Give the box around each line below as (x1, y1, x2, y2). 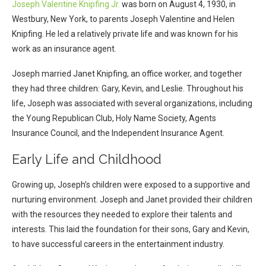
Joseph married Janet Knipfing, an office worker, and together (12, 69, 242, 79)
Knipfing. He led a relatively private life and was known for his (12, 29, 238, 39)
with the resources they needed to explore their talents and (12, 210, 232, 220)
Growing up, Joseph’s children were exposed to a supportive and (12, 180, 250, 190)
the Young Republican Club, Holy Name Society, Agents (12, 113, 216, 123)
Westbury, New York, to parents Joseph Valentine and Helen (12, 14, 235, 24)
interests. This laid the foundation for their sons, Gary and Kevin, (12, 224, 249, 235)
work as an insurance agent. (12, 44, 118, 54)
